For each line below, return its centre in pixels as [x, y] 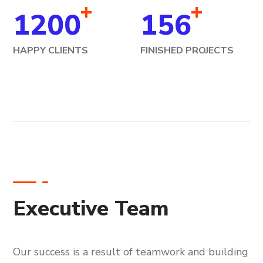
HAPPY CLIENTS [51, 51]
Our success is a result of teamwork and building [131, 252]
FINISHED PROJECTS [187, 51]
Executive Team [91, 209]
